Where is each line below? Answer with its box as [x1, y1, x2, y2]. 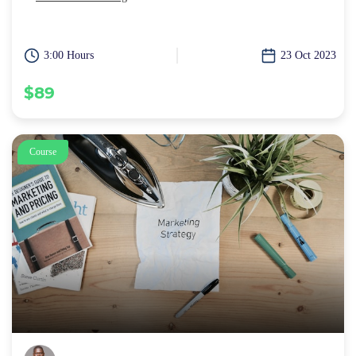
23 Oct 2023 [281, 49, 336, 62]
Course [29, 146, 56, 158]
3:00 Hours [44, 49, 94, 62]
